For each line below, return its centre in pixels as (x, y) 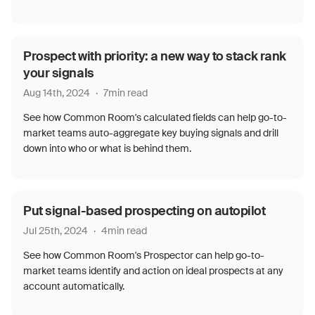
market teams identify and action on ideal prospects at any (153, 271)
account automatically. (74, 286)
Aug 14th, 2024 (57, 93)
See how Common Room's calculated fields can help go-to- (155, 117)
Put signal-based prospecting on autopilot (144, 211)
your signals (59, 73)
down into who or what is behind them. (107, 148)
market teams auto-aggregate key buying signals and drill (151, 133)
